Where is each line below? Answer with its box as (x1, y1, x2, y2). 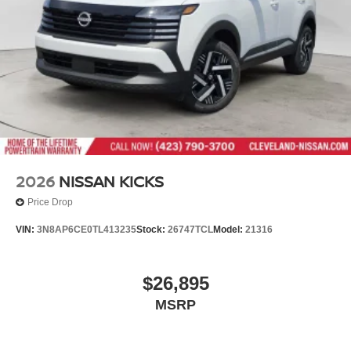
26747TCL (168, 223, 213, 235)
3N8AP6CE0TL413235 (37, 223, 136, 235)
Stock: (136, 223, 168, 235)
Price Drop (27, 197, 73, 208)
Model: (213, 223, 245, 235)
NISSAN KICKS (59, 170, 164, 192)
